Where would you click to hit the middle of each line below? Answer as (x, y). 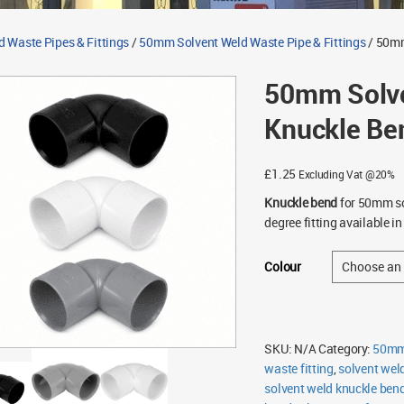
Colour (283, 266)
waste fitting (299, 368)
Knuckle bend (301, 202)
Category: (346, 349)
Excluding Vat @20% (346, 174)
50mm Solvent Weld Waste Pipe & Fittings (252, 42)
